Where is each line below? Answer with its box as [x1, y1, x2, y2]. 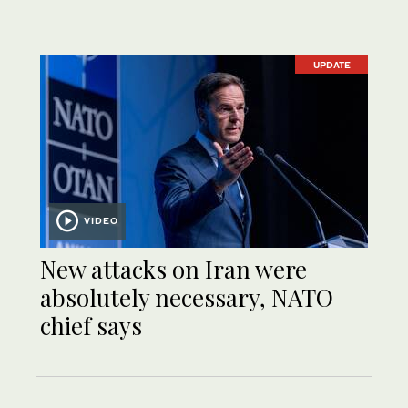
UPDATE [312, 58, 351, 70]
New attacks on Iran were [40, 253, 307, 286]
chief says [40, 310, 142, 342]
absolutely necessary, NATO [40, 281, 333, 314]
